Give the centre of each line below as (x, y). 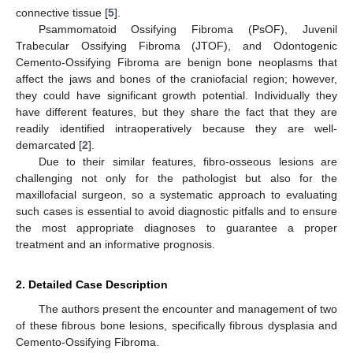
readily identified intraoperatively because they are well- (176, 128)
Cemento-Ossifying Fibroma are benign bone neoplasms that (176, 62)
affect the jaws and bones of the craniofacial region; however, (176, 78)
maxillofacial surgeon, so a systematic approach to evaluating (176, 194)
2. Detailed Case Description (92, 284)
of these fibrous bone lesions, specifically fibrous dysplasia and (176, 325)
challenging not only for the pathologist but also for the (176, 178)
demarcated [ (49, 145)
